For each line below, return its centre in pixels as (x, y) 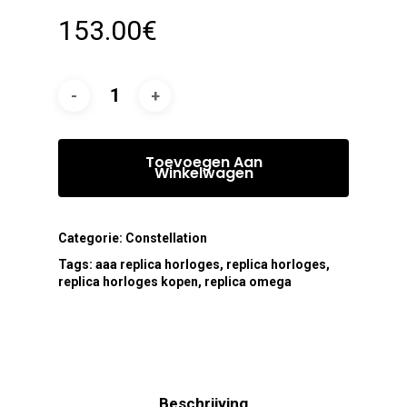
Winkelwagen (203, 174)
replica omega (248, 282)
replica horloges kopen (128, 282)
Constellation (166, 238)
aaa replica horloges (158, 265)
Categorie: (92, 238)
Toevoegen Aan (203, 163)
